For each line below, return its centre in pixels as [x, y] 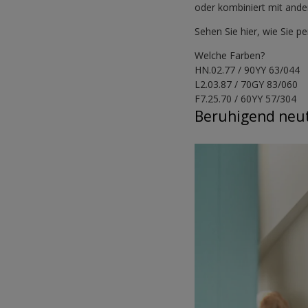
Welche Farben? [230, 55]
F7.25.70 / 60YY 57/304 [246, 98]
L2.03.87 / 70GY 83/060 [246, 84]
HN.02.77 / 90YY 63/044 [247, 69]
